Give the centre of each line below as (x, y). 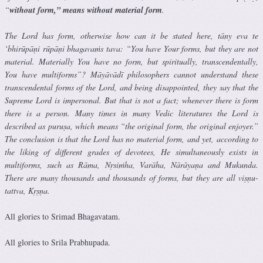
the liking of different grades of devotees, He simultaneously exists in (131, 152)
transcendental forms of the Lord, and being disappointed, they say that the (131, 87)
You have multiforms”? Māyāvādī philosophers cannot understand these (131, 75)
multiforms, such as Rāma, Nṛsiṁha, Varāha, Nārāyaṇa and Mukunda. (131, 165)
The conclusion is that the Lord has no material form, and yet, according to (131, 139)
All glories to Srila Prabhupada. (58, 242)
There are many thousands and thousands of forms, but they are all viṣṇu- (131, 178)
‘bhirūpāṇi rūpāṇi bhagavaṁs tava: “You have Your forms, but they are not (131, 49)
